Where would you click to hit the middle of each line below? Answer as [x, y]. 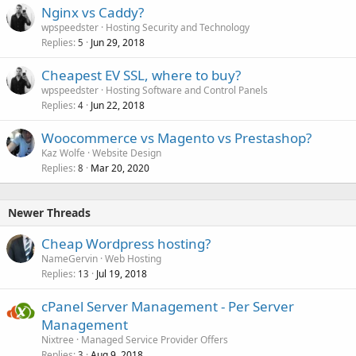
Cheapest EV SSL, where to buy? [141, 75]
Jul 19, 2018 [122, 274]
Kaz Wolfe [63, 153]
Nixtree [58, 340]
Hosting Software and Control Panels [187, 90]
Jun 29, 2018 [118, 43]
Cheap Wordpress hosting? [126, 244]
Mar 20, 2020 [120, 168]
